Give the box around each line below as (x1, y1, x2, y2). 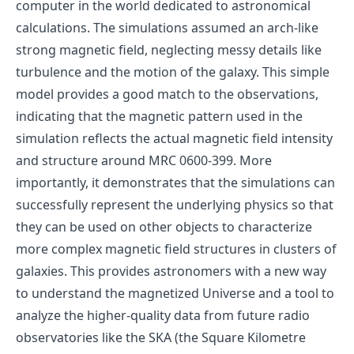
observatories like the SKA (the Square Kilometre (16, 329, 306, 347)
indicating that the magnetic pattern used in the (16, 107, 303, 126)
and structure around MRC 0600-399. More (16, 152, 272, 170)
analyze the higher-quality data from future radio (16, 307, 310, 325)
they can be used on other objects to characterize (16, 218, 312, 236)
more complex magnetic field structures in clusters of (16, 240, 337, 258)
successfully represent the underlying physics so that (16, 196, 333, 214)
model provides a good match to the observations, (16, 85, 318, 104)
